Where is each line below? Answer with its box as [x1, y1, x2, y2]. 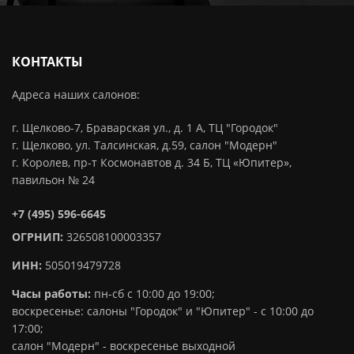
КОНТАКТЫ [12, 53, 83, 71]
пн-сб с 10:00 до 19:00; [94, 286, 215, 302]
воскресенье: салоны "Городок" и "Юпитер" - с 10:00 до [12, 303, 314, 319]
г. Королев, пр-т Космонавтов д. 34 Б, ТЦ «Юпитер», [12, 155, 292, 171]
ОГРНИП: [12, 229, 63, 245]
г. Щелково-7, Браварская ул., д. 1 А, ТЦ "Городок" [12, 120, 278, 136]
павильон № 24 [12, 172, 95, 188]
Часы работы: [12, 286, 94, 302]
